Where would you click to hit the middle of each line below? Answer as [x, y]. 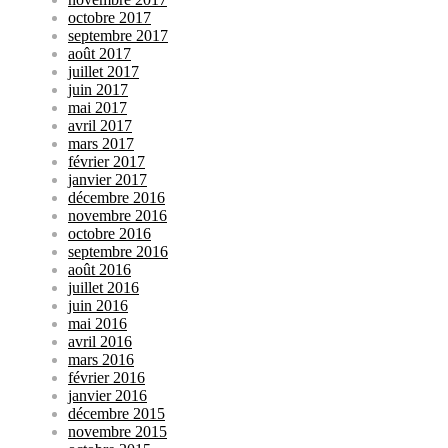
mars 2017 [101, 143]
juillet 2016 [103, 287]
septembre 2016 [118, 251]
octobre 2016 [109, 233]
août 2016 [99, 269]
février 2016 [106, 377]
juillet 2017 [103, 71]
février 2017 [106, 161]
